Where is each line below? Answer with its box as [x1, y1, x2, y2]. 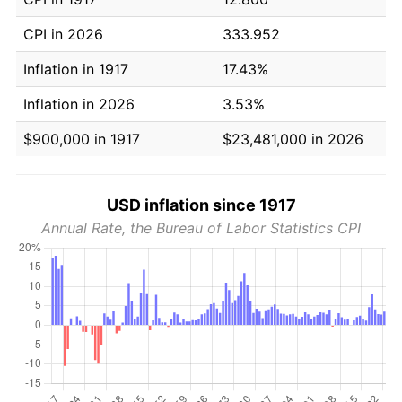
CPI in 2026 [23, 24, 103, 43]
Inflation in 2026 [23, 94, 135, 113]
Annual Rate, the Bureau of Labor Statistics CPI [41, 218, 361, 237]
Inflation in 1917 [23, 59, 128, 78]
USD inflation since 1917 [106, 195, 296, 214]
